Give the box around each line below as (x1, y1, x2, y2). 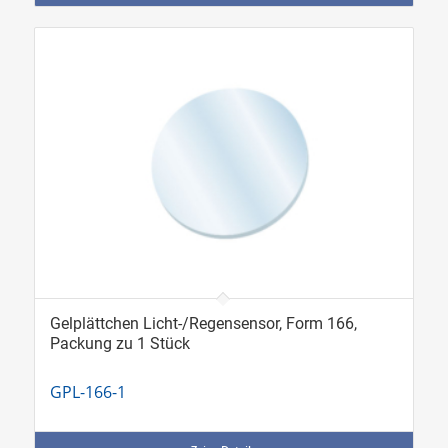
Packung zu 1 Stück (49, 333, 190, 353)
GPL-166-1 (49, 380, 126, 403)
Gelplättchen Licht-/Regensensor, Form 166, (49, 313, 357, 333)
